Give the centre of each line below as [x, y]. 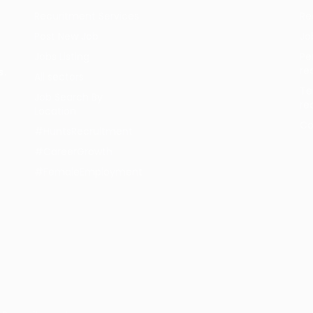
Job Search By [68, 97]
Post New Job [66, 36]
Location [55, 111]
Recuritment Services [87, 16]
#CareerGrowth [73, 152]
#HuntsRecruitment [83, 131]
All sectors [59, 77]
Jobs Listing [62, 57]
